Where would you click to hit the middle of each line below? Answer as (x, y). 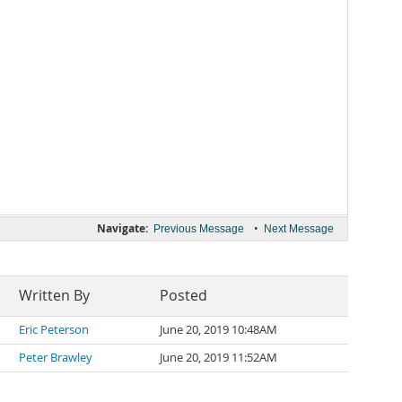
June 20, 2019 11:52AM (218, 358)
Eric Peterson (54, 330)
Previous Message (199, 229)
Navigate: (122, 228)
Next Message (299, 229)
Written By (54, 296)
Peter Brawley (56, 358)
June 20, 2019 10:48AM (218, 330)
